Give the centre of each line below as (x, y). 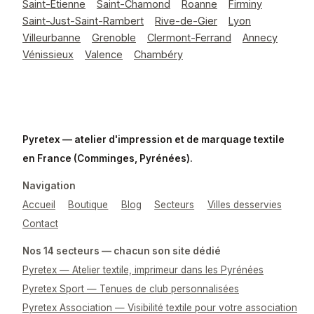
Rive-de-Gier (186, 21)
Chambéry (158, 54)
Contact (40, 224)
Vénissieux (48, 54)
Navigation (49, 186)
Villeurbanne (52, 37)
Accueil (39, 205)
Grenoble (114, 37)
